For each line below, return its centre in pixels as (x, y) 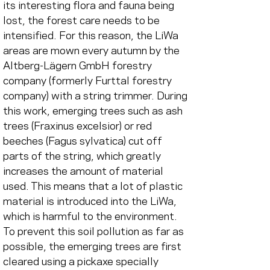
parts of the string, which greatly (83, 156)
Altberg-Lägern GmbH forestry (79, 66)
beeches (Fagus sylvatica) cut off (84, 141)
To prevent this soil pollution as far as (95, 232)
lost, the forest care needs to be (83, 21)
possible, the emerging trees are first (93, 247)
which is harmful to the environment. (91, 217)
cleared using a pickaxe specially (82, 262)
